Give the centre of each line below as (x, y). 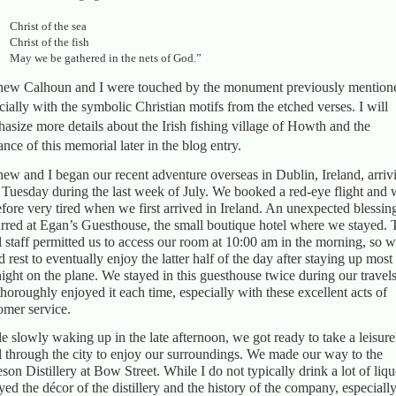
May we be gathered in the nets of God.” (106, 57)
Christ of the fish (51, 42)
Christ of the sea (48, 26)
